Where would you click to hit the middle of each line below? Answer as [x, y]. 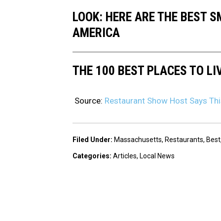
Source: [89, 100]
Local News [157, 156]
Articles [125, 156]
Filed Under [92, 139]
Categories [91, 156]
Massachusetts [138, 139]
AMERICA [96, 33]
